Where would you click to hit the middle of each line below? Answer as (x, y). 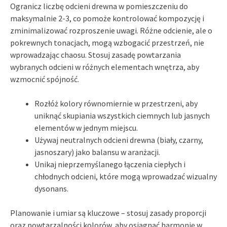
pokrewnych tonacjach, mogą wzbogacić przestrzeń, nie (107, 42)
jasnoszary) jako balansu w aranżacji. (97, 152)
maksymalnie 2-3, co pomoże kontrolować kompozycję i (107, 18)
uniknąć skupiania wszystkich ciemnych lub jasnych (122, 115)
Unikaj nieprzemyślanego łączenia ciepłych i (110, 164)
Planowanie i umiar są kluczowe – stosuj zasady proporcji (108, 213)
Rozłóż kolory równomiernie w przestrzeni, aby (116, 103)
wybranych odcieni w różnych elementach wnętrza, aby (105, 67)
